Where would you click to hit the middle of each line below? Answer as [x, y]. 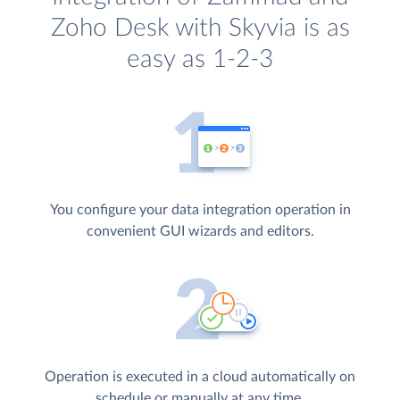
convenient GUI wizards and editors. [200, 232]
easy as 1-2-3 [200, 60]
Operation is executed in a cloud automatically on [200, 376]
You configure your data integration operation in [200, 210]
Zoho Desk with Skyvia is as [200, 29]
